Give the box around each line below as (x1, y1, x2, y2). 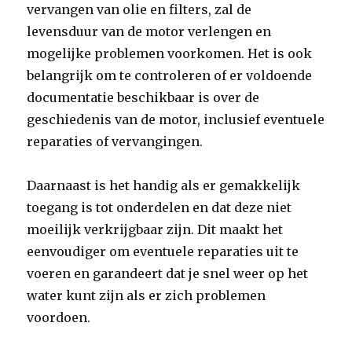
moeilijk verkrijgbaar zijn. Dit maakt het (27, 222, 284, 237)
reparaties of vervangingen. (27, 134, 203, 149)
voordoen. (27, 310, 91, 325)
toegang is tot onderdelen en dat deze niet (27, 200, 292, 215)
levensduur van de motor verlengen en (27, 24, 272, 39)
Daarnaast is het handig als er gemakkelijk (27, 178, 301, 193)
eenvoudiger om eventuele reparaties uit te (27, 244, 299, 259)
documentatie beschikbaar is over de (27, 90, 260, 105)
